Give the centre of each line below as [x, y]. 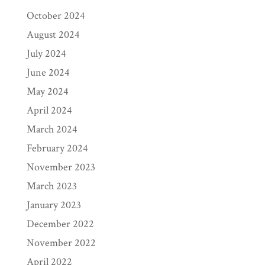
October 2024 [56, 16]
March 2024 [52, 129]
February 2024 [57, 148]
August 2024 [53, 35]
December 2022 [60, 224]
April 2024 [49, 110]
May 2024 [47, 91]
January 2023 [54, 205]
